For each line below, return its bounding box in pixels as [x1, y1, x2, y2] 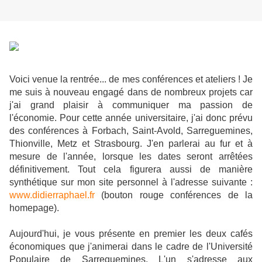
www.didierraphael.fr [9, 190, 95, 201]
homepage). [9, 203, 59, 213]
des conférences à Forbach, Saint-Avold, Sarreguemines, [9, 126, 253, 136]
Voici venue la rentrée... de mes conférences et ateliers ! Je [9, 74, 253, 85]
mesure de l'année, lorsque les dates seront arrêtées [9, 151, 253, 162]
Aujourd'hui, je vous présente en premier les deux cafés [9, 229, 253, 239]
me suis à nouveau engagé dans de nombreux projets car [9, 87, 253, 98]
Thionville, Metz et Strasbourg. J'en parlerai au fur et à [9, 139, 253, 149]
